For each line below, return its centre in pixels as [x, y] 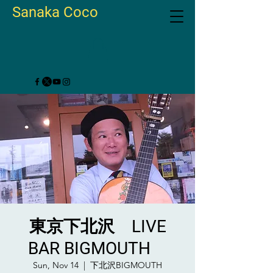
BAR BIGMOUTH [97, 248]
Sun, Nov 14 [56, 265]
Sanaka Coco [55, 12]
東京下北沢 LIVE [97, 226]
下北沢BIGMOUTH [126, 265]
